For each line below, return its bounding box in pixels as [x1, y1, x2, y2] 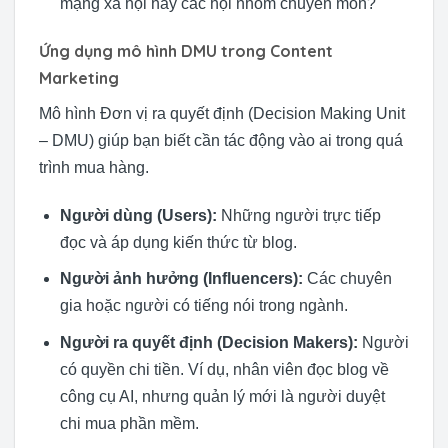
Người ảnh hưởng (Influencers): [59, 270, 303, 288]
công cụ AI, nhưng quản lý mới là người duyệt [59, 388, 385, 406]
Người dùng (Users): [59, 206, 217, 224]
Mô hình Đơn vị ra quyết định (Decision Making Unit [39, 105, 405, 123]
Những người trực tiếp [216, 206, 381, 224]
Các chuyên [302, 270, 392, 288]
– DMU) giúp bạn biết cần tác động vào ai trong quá [39, 132, 403, 150]
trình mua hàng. [39, 159, 149, 177]
